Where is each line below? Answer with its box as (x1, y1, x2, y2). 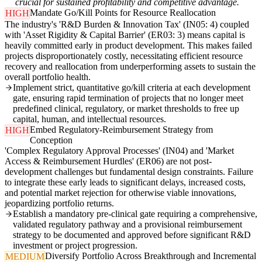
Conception (30, 135, 73, 146)
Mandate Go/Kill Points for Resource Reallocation (30, 8, 216, 18)
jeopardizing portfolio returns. (5, 198, 114, 209)
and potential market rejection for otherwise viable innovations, (5, 188, 236, 198)
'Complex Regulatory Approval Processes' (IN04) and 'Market (5, 146, 234, 156)
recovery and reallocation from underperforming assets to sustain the (5, 61, 256, 72)
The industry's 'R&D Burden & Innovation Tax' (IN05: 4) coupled (5, 19, 249, 30)
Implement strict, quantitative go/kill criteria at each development (13, 82, 250, 93)
